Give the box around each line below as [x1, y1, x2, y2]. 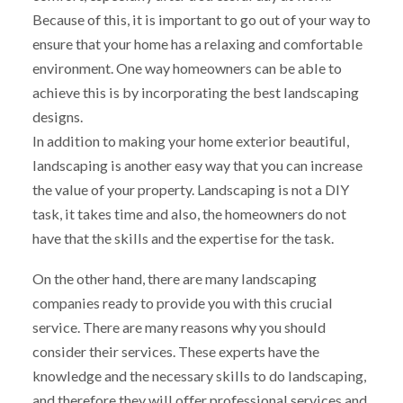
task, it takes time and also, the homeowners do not [31, 205, 346, 223]
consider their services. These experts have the [31, 343, 319, 361]
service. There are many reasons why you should [31, 318, 326, 336]
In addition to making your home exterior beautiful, [31, 132, 349, 150]
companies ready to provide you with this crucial [31, 294, 333, 312]
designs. [31, 108, 83, 126]
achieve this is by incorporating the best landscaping [31, 84, 359, 102]
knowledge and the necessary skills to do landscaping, [31, 367, 366, 385]
